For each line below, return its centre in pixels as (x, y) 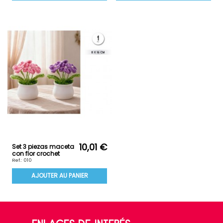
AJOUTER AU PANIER (59, 176)
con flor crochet (36, 154)
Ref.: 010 (22, 160)
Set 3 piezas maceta (43, 147)
